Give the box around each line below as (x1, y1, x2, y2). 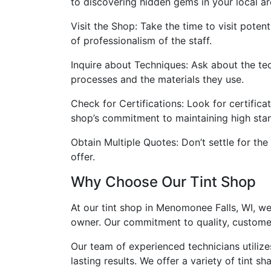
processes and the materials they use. (71, 73, 244, 85)
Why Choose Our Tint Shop (71, 173, 256, 191)
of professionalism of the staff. (71, 34, 212, 47)
